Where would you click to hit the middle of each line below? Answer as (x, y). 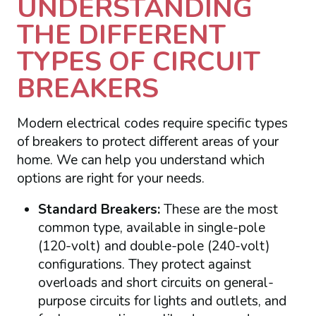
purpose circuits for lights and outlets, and (162, 301)
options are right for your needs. (110, 179)
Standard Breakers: (101, 209)
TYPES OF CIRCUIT (138, 62)
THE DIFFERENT (121, 35)
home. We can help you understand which (140, 160)
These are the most (220, 209)
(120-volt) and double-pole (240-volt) (154, 246)
